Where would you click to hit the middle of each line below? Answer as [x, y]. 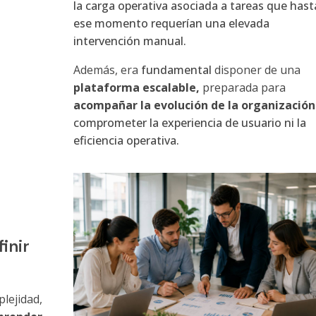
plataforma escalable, [136, 87]
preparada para [242, 87]
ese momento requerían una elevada [171, 23]
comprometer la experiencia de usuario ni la [189, 123]
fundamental [176, 70]
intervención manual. [129, 41]
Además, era [107, 70]
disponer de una [256, 70]
